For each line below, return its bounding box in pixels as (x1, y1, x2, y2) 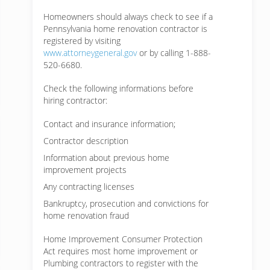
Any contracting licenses (43, 181, 134, 192)
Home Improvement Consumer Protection (43, 233, 202, 245)
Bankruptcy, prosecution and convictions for (43, 198, 209, 209)
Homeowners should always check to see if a (43, 11, 213, 22)
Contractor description (43, 135, 128, 146)
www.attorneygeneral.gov (43, 47, 137, 58)
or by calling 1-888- (137, 47, 211, 58)
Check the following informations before (43, 83, 193, 94)
